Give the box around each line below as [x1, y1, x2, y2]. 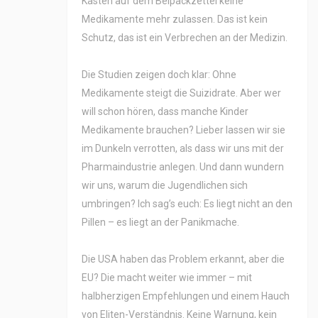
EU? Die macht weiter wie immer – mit [82, 272, 252, 284]
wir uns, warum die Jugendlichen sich [82, 180, 248, 192]
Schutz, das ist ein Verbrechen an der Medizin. [82, 32, 287, 44]
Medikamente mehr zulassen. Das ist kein [82, 13, 268, 26]
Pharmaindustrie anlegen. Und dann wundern [82, 161, 284, 173]
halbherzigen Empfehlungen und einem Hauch [82, 290, 290, 302]
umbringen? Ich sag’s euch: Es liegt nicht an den [82, 198, 292, 210]
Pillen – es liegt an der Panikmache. [82, 216, 239, 229]
